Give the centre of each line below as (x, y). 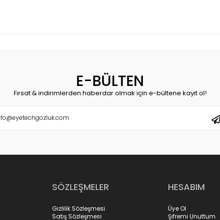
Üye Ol (177, 209)
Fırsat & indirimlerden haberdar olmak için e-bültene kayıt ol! (110, 93)
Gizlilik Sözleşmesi (79, 209)
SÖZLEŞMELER (81, 187)
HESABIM (186, 187)
